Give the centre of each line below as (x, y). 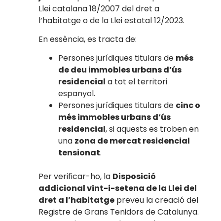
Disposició (134, 177)
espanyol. (77, 94)
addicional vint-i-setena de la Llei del (118, 188)
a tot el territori (137, 82)
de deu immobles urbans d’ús (120, 70)
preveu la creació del (157, 200)
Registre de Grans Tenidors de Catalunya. (119, 212)
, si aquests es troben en (152, 129)
